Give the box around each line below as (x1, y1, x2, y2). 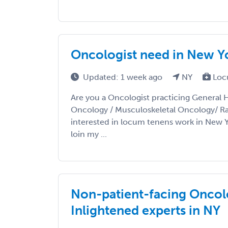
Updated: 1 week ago (83, 72, 164, 82)
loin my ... (71, 129, 107, 139)
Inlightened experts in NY (71, 203, 220, 219)
